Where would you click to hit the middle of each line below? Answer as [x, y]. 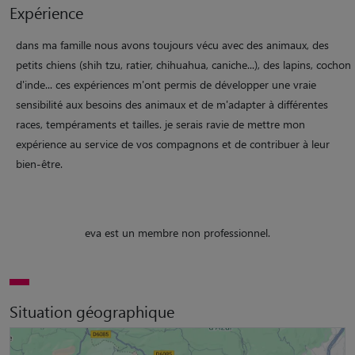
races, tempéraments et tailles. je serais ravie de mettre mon [160, 124]
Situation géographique [92, 311]
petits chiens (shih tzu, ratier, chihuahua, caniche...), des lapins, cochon [183, 64]
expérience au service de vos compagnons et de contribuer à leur [173, 143]
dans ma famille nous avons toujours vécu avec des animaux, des [172, 44]
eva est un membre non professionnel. [177, 232]
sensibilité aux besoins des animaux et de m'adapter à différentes [172, 104]
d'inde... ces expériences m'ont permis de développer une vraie [166, 84]
